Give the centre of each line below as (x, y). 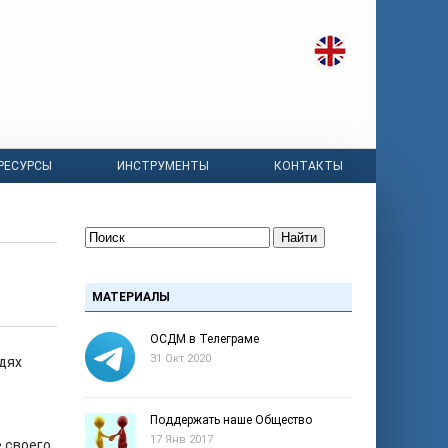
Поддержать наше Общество (231, 420)
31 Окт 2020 (180, 358)
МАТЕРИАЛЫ (131, 297)
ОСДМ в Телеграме (204, 339)
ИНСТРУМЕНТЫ (163, 166)
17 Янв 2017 (181, 439)
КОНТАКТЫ (309, 166)
